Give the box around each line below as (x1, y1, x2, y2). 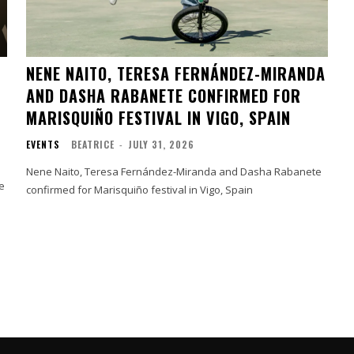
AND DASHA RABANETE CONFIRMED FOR (26, 83, 302, 107)
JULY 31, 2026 (128, 137, 195, 151)
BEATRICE (71, 137, 115, 151)
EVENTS (26, 137, 61, 151)
